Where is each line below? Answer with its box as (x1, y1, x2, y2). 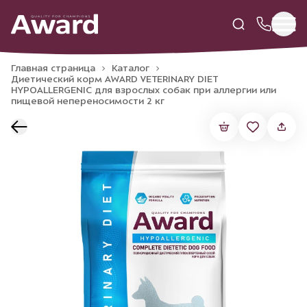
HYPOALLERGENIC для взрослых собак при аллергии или (11, 85, 276, 95)
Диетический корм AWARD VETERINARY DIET (11, 74, 218, 84)
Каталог (112, 63, 149, 73)
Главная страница (11, 63, 95, 73)
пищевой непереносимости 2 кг (11, 96, 164, 106)
